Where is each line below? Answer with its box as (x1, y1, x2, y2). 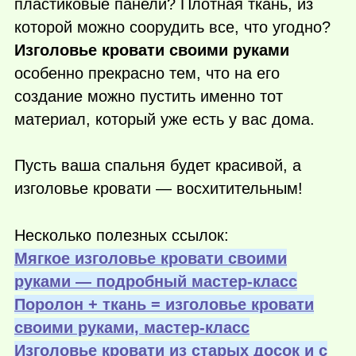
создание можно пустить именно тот (14, 87, 283, 105)
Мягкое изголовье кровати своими (14, 250, 287, 268)
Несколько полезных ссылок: (14, 226, 229, 245)
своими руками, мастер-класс (14, 319, 250, 337)
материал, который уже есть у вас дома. (14, 110, 315, 128)
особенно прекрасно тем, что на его (14, 64, 280, 82)
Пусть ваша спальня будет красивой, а (14, 157, 301, 175)
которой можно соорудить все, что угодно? (14, 17, 331, 36)
